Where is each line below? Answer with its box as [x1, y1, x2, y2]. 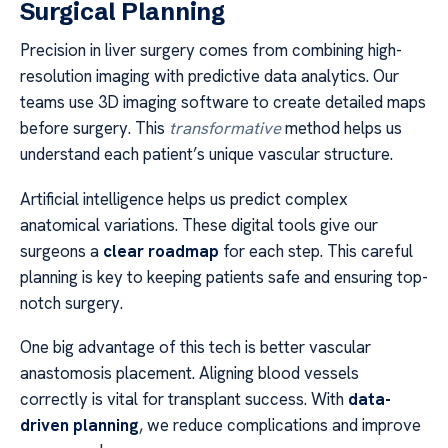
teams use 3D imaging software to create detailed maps [20, 91, 426, 114]
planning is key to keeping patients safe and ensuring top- [20, 265, 428, 288]
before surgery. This [20, 117, 169, 140]
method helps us [281, 117, 402, 140]
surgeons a [20, 239, 103, 262]
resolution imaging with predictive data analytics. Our [20, 65, 399, 88]
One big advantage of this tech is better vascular [20, 336, 371, 359]
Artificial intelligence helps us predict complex [20, 187, 348, 210]
